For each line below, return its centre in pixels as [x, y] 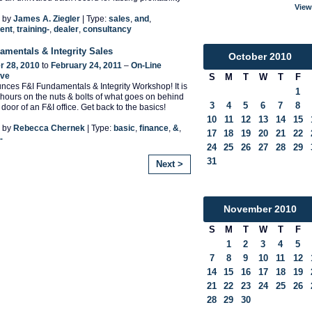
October [248, 56]
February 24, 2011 [86, 65]
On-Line [146, 65]
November [248, 209]
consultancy [107, 30]
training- [33, 30]
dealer [66, 30]
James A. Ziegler [47, 19]
